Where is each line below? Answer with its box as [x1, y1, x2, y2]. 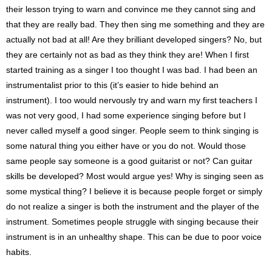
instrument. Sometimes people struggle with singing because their [6, 216, 259, 226]
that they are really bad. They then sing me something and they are [6, 19, 265, 29]
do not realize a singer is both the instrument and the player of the [6, 201, 259, 211]
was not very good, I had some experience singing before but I [6, 110, 246, 120]
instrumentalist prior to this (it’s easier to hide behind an [6, 80, 219, 90]
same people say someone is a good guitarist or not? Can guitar [6, 155, 253, 166]
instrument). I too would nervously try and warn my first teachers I [6, 95, 257, 105]
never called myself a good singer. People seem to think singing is [6, 125, 259, 135]
